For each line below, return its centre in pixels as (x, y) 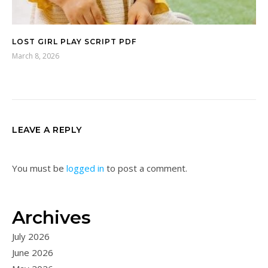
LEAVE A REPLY (47, 130)
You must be (39, 168)
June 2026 (33, 253)
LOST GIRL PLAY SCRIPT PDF (74, 42)
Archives (51, 218)
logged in (85, 168)
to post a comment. (146, 168)
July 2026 (31, 237)
